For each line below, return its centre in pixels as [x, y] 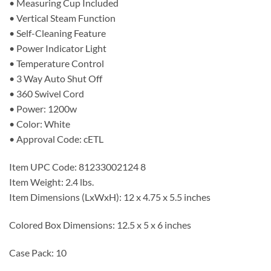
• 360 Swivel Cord [47, 94]
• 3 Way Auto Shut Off [56, 79]
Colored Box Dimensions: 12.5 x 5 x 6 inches [100, 224]
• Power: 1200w [43, 109]
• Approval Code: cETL [56, 139]
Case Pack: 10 [38, 252]
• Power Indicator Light [58, 48]
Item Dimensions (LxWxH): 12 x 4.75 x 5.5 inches [110, 197]
